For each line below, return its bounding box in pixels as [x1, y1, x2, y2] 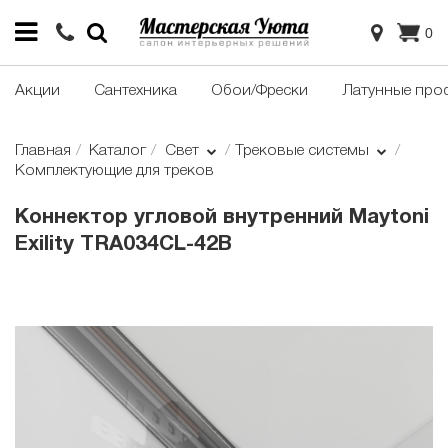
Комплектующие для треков [15, 164, 214, 179]
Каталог [89, 144, 147, 159]
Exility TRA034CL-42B [15, 235, 232, 255]
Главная [15, 144, 71, 159]
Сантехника [94, 84, 177, 99]
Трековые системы [234, 144, 373, 159]
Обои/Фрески [211, 84, 308, 99]
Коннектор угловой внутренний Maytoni [15, 208, 429, 228]
